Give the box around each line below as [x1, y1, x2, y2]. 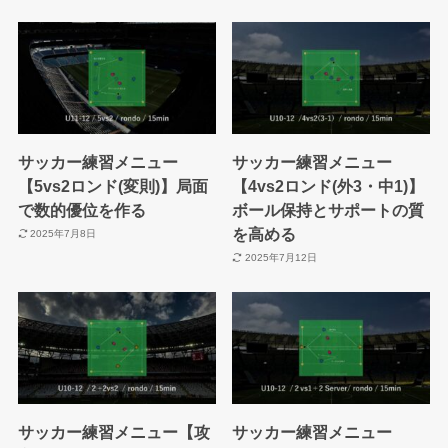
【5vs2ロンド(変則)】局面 [17, 176, 208, 195]
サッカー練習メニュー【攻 [17, 422, 210, 441]
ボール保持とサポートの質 [232, 200, 425, 219]
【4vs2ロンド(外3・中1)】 [232, 176, 425, 195]
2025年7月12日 [244, 252, 317, 264]
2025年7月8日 [30, 228, 97, 240]
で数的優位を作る [17, 200, 146, 219]
